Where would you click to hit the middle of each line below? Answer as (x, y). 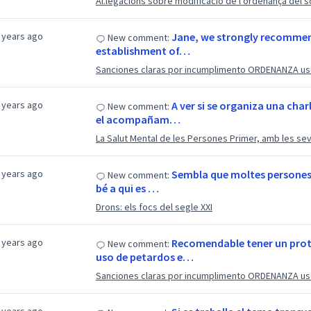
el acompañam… (138, 119)
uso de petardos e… (144, 257)
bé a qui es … (127, 188)
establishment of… (143, 51)
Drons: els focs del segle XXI (154, 207)
